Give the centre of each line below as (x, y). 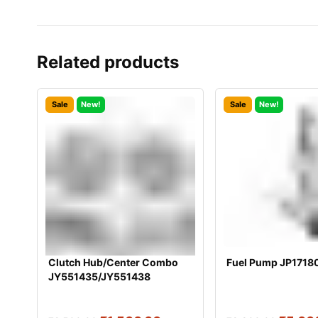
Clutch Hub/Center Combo (113, 262)
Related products (108, 62)
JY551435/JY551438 (99, 276)
